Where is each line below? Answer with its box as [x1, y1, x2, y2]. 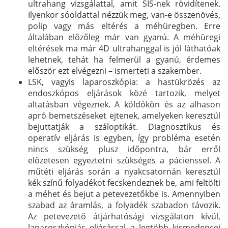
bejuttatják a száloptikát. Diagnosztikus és [28, 121, 220, 132]
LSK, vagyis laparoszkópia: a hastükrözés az [28, 76, 220, 88]
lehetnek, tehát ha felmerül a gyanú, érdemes [28, 53, 220, 65]
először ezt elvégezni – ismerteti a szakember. [28, 65, 202, 76]
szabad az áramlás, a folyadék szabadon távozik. [28, 199, 220, 211]
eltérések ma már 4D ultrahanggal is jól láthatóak [28, 42, 220, 54]
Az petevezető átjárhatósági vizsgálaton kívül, [28, 210, 220, 222]
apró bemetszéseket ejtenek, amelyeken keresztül [28, 109, 220, 121]
